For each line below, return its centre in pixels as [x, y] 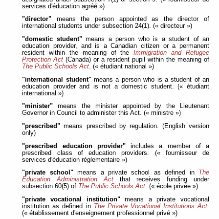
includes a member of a [167, 146]
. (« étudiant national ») [122, 66]
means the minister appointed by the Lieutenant [131, 106]
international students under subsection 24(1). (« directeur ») [107, 26]
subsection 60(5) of [50, 186]
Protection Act [43, 59]
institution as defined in [58, 206]
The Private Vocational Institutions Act [151, 206]
